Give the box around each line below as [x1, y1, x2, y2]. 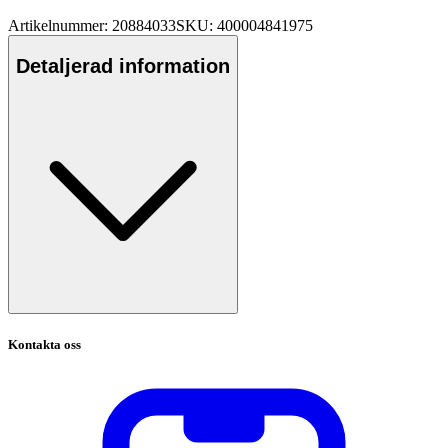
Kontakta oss [8, 336, 81, 352]
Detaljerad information [16, 54, 230, 77]
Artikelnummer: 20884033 [8, 17, 176, 35]
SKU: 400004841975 [176, 17, 313, 35]
